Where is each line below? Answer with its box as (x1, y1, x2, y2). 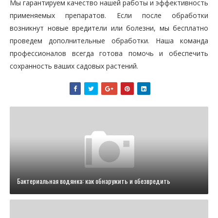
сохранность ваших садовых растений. (10, 61, 138, 71)
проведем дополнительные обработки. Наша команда (10, 36, 208, 45)
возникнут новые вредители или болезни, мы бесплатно (10, 23, 208, 33)
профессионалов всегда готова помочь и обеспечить (10, 49, 208, 58)
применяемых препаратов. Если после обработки (10, 11, 208, 20)
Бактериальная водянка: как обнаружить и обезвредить (17, 176, 170, 186)
